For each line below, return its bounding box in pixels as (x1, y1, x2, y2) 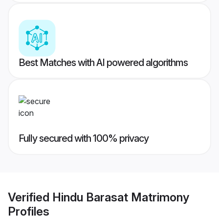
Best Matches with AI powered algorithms (19, 57, 188, 69)
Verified (8, 190, 52, 204)
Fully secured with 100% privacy (19, 132, 149, 145)
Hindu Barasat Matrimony (52, 190, 189, 204)
